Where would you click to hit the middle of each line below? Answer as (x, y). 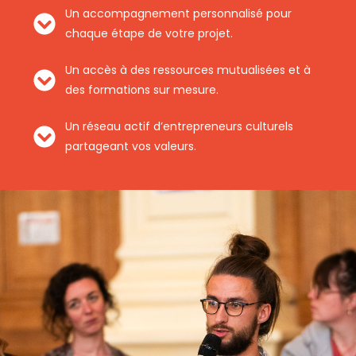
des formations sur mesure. (142, 90)
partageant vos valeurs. (131, 146)
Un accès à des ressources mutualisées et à (188, 70)
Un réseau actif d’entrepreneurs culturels (179, 126)
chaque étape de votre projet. (149, 33)
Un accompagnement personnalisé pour (178, 14)
